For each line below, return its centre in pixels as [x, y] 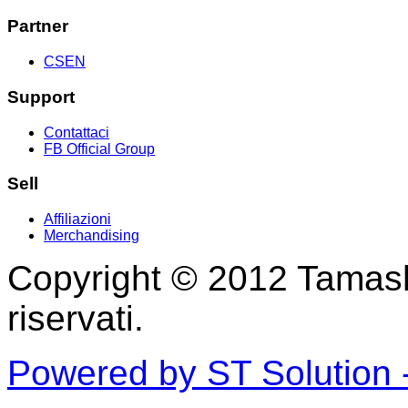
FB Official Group [99, 148]
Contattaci [76, 132]
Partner [38, 26]
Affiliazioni [77, 219]
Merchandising [92, 235]
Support [41, 97]
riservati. [76, 318]
